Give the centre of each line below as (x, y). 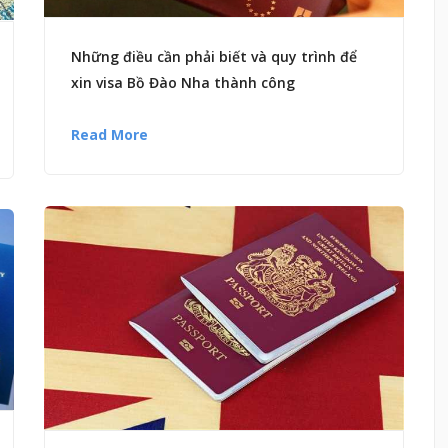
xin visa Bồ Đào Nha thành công (183, 82)
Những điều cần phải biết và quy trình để (214, 56)
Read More (109, 134)
